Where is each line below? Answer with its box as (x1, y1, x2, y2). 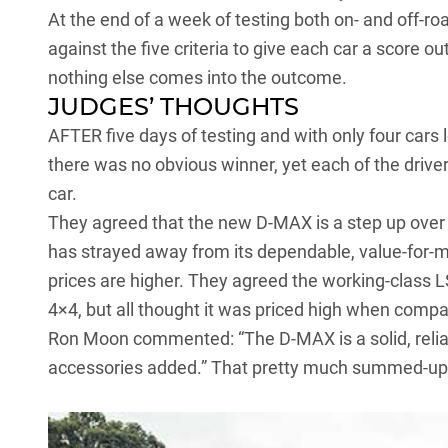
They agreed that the (48, 212, 218, 234)
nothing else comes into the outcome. (48, 67, 347, 89)
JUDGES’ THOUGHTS (48, 92, 299, 122)
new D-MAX (218, 212, 312, 234)
